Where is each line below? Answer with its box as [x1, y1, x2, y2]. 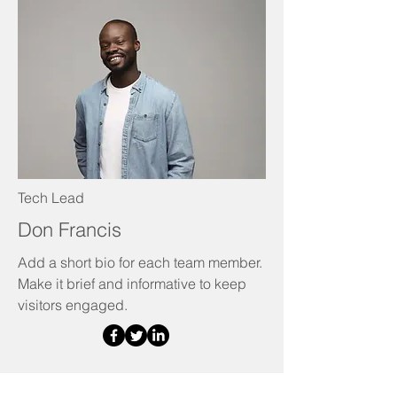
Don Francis [18, 217, 121, 242]
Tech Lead [18, 189, 84, 206]
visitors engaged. [18, 296, 128, 314]
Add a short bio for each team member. [18, 253, 262, 271]
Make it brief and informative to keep [18, 275, 246, 292]
